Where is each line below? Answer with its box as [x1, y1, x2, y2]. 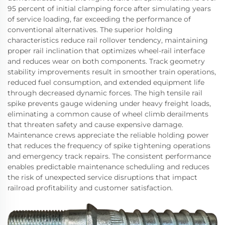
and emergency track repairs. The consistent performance [8, 151, 211, 161]
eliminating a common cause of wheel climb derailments [8, 109, 208, 119]
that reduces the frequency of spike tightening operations [8, 141, 210, 150]
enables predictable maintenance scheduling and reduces [8, 162, 209, 171]
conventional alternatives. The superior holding [8, 25, 173, 34]
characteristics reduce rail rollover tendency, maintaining [8, 35, 208, 45]
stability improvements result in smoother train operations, [8, 67, 216, 76]
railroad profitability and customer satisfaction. [8, 183, 173, 192]
